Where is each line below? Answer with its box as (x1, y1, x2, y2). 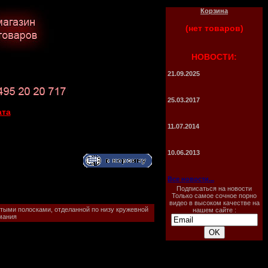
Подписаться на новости (176, 185, 252, 192)
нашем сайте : (192, 206, 236, 214)
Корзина (200, 7, 228, 14)
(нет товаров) (185, 23, 243, 33)
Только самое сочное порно (172, 192, 257, 199)
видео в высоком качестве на (169, 199, 260, 206)
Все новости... (167, 175, 214, 182)
